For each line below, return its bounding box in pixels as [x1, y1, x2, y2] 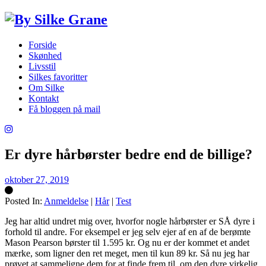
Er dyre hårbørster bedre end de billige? [5, 146, 252, 162]
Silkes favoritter [28, 71, 87, 82]
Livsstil [28, 61, 56, 71]
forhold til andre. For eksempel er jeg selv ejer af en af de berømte [5, 226, 251, 237]
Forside [28, 39, 56, 50]
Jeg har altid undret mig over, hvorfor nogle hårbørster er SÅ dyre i [5, 216, 255, 226]
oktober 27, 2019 [5, 174, 69, 185]
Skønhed [28, 50, 62, 61]
